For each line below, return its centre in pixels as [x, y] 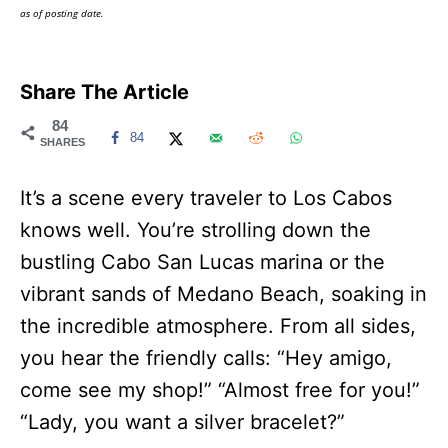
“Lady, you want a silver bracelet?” [182, 421]
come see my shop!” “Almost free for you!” [220, 389]
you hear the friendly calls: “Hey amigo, [206, 357]
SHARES [62, 141]
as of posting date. [62, 12]
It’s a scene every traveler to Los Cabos [206, 197]
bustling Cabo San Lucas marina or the [202, 261]
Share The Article [104, 91]
